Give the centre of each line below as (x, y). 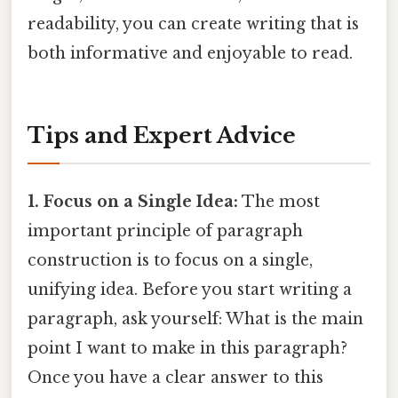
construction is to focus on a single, (170, 261)
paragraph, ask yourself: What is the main (195, 319)
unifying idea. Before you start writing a (190, 290)
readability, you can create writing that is (193, 24)
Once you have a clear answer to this (175, 378)
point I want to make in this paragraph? (187, 349)
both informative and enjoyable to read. (190, 53)
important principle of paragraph (165, 231)
